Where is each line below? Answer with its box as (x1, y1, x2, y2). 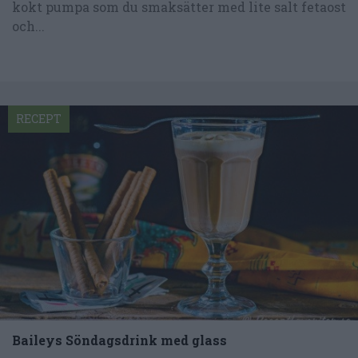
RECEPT (16, 110, 62, 126)
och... (12, 17, 45, 34)
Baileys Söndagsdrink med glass (12, 331, 227, 348)
